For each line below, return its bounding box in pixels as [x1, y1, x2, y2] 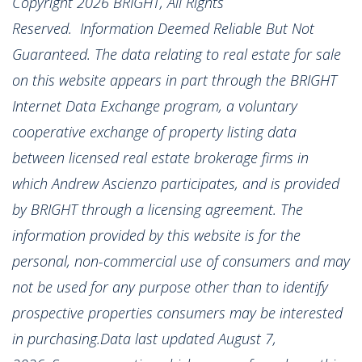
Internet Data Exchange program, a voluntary [12, 95, 297, 116]
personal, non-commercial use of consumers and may [12, 250, 350, 271]
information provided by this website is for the [12, 225, 301, 245]
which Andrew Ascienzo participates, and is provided [12, 173, 339, 193]
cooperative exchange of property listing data [12, 121, 297, 141]
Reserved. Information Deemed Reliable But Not [12, 18, 314, 38]
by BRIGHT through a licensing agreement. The [12, 199, 303, 219]
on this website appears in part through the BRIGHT [12, 69, 337, 90]
